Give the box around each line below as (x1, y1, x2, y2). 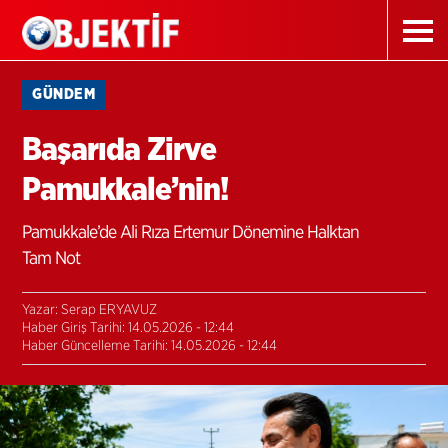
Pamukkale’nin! (22, 174, 229, 206)
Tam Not (22, 250, 81, 268)
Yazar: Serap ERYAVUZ (22, 303, 158, 317)
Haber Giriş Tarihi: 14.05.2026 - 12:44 (22, 321, 235, 335)
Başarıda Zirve (22, 134, 217, 166)
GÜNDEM (32, 87, 96, 102)
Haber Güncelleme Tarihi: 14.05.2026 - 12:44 (22, 339, 278, 353)
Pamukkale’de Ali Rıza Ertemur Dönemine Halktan (22, 224, 360, 242)
